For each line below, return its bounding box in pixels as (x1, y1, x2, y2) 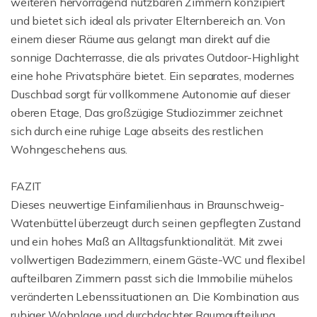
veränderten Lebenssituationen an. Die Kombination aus (11, 289, 299, 304)
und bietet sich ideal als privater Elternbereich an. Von (11, 13, 285, 28)
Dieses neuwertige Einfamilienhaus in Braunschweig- (11, 197, 284, 212)
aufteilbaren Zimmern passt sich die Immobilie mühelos (11, 271, 293, 285)
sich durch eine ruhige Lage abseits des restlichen (11, 124, 263, 138)
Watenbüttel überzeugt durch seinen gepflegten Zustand (11, 216, 301, 230)
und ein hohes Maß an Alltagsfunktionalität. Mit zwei (11, 234, 282, 248)
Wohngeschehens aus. (11, 142, 128, 156)
